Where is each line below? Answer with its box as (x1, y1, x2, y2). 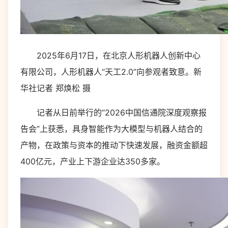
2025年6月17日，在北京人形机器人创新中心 (20, 50, 201, 61)
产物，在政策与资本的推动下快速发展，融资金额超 (20, 140, 208, 150)
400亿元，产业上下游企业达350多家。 (20, 156, 165, 166)
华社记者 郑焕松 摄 (20, 83, 91, 93)
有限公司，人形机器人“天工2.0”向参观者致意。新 (20, 67, 202, 77)
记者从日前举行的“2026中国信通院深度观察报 (20, 107, 207, 118)
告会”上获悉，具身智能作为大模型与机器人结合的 (20, 124, 203, 134)
